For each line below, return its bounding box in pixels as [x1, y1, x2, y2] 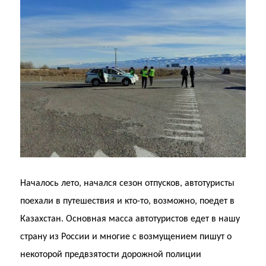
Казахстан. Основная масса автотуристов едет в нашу [20, 214, 240, 224]
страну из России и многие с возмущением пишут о [20, 232, 232, 242]
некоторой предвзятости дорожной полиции [20, 250, 202, 260]
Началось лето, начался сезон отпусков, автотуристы [20, 179, 235, 189]
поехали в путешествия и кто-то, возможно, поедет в [20, 197, 235, 207]
